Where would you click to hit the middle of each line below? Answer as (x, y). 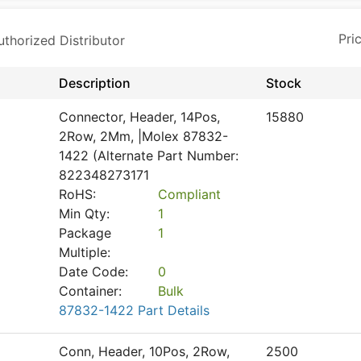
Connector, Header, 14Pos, (139, 117)
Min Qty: (84, 214)
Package (85, 233)
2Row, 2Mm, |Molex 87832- (143, 136)
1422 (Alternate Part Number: (149, 156)
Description (95, 83)
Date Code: (93, 272)
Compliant (189, 194)
